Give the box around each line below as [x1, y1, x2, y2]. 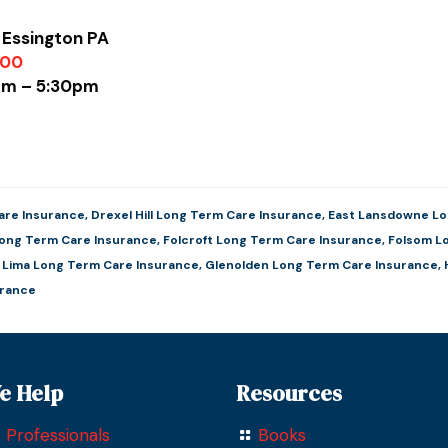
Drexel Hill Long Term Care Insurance [91, 207, 323, 223]
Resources [236, 378, 342, 408]
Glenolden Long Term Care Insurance [205, 257, 439, 273]
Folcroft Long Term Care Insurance [163, 232, 383, 248]
